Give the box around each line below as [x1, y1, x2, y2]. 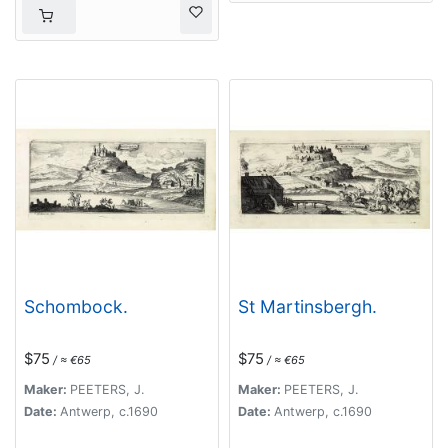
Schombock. [24, 296, 128, 318]
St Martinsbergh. [238, 296, 377, 318]
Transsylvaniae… [24, 50, 161, 72]
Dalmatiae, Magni [24, 8, 167, 30]
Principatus [24, 29, 116, 51]
